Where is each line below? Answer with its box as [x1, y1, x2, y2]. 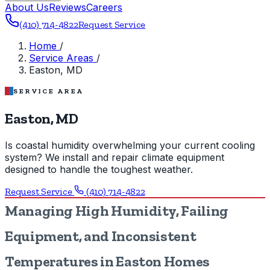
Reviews [49, 1, 86, 13]
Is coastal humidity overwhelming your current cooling [5, 139, 255, 151]
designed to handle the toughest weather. [5, 163, 193, 175]
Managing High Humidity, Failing [5, 201, 228, 219]
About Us [5, 1, 49, 13]
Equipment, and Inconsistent [5, 227, 196, 245]
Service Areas [29, 52, 96, 64]
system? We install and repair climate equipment [5, 151, 224, 163]
